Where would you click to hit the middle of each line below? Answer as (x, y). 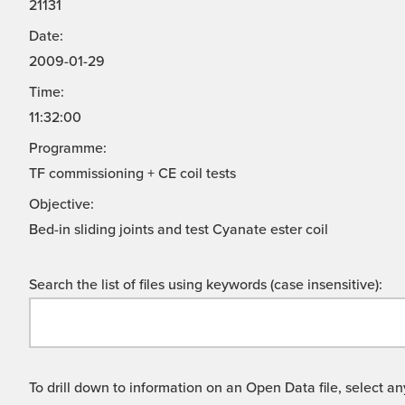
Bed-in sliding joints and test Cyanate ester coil (179, 230)
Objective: (61, 205)
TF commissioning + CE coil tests (132, 174)
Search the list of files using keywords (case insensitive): (206, 285)
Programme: (68, 149)
